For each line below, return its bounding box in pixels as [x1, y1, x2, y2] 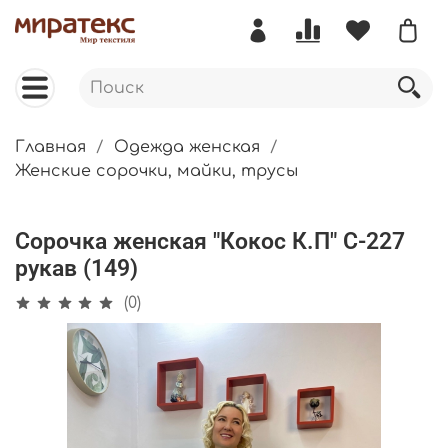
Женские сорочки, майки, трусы [15, 162, 298, 181]
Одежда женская [114, 138, 260, 157]
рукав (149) [15, 254, 138, 282]
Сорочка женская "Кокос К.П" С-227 [15, 227, 405, 255]
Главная [15, 138, 86, 157]
